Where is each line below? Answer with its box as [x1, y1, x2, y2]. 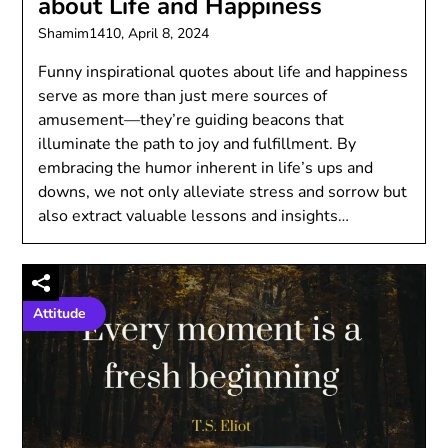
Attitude [33, 303, 87, 323]
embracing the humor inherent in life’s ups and [38, 156, 374, 179]
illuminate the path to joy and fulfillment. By [38, 132, 357, 155]
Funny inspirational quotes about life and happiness [38, 60, 409, 83]
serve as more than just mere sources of [38, 84, 328, 107]
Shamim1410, [38, 23, 129, 43]
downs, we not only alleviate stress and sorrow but [38, 180, 408, 203]
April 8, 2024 [128, 23, 210, 43]
